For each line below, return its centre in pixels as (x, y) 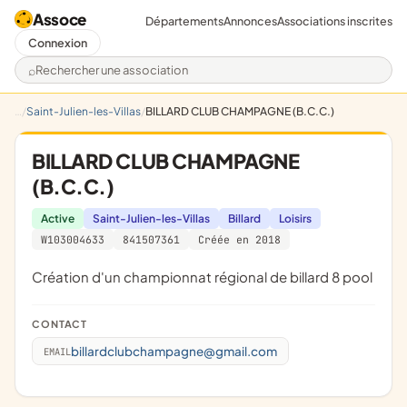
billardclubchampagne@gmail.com (174, 351)
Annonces (250, 20)
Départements (184, 20)
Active (58, 218)
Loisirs (295, 218)
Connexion (58, 43)
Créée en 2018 (239, 239)
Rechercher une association (122, 78)
